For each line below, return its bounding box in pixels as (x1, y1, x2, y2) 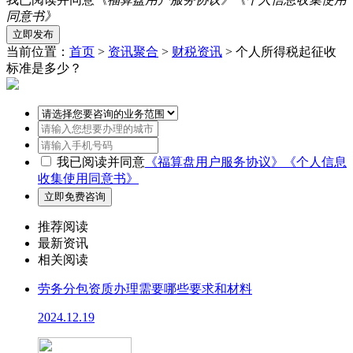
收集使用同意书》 (38, 172, 139, 185)
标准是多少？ (6, 61, 82, 75)
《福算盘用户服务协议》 (145, 155, 284, 169)
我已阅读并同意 (57, 155, 145, 169)
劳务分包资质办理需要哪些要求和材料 (38, 282, 252, 295)
